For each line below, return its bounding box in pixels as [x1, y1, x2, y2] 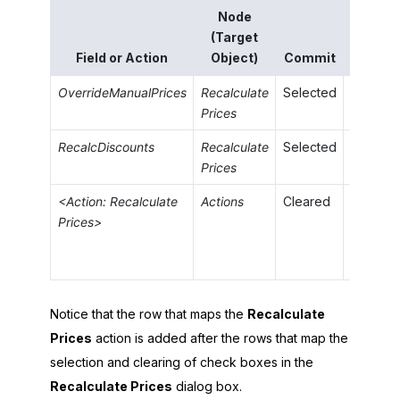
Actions [200, 194, 244, 210]
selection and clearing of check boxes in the [50, 354, 313, 371]
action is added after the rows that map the [92, 330, 348, 346]
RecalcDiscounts [57, 139, 154, 155]
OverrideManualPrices [57, 85, 187, 101]
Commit [283, 50, 336, 66]
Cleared [282, 194, 330, 210]
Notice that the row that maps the [50, 306, 247, 322]
